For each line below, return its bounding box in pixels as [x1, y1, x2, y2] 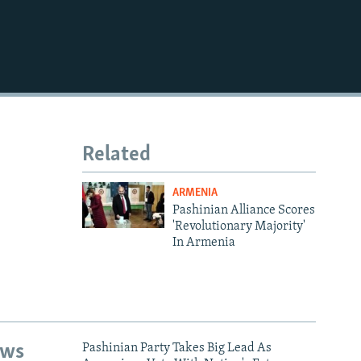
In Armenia [172, 236, 235, 250]
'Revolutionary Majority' [172, 220, 305, 234]
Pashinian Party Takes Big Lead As [82, 341, 272, 355]
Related [82, 143, 151, 166]
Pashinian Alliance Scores [172, 204, 315, 218]
